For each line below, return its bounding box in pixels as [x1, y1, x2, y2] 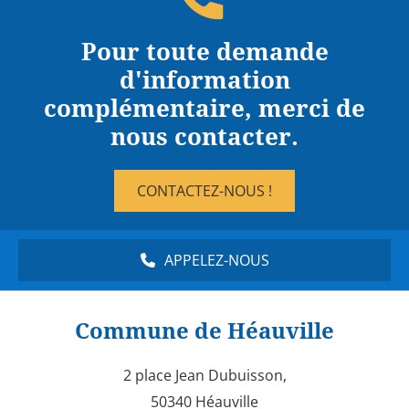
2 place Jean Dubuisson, [122, 365, 287, 386]
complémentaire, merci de [44, 95, 365, 123]
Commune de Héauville [75, 319, 334, 345]
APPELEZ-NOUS [163, 250, 269, 271]
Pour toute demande [80, 38, 329, 67]
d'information [119, 67, 290, 95]
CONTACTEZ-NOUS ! [137, 181, 272, 202]
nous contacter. [110, 123, 299, 152]
